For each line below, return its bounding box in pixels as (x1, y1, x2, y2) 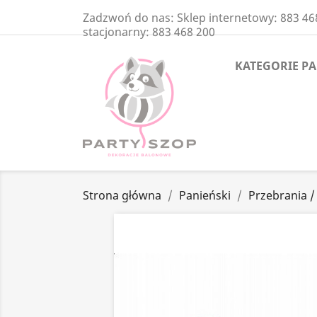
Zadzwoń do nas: (83, 10, 177, 25)
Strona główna (83, 188, 161, 204)
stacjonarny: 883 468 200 (83, 24, 215, 40)
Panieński (179, 188, 231, 204)
